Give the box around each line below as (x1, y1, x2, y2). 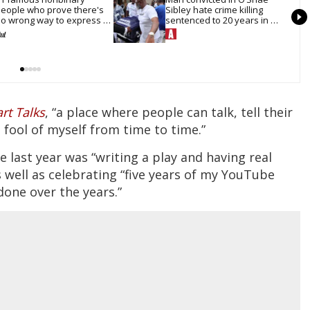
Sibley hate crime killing (165, 3, 263, 17)
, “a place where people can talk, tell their (45, 103, 293, 120)
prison (165, 24, 192, 37)
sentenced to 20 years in (165, 14, 268, 27)
